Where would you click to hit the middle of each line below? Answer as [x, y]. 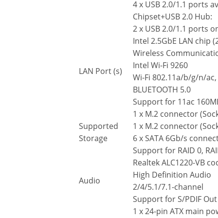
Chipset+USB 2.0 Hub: [173, 17]
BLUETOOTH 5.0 [162, 90]
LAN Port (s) [100, 71]
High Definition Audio [172, 175]
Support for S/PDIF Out [175, 199]
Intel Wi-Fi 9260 [160, 65]
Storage [93, 138]
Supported [99, 126]
